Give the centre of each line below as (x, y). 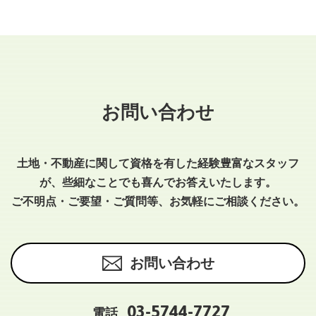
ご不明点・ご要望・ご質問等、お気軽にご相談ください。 (158, 202)
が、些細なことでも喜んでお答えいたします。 (158, 183)
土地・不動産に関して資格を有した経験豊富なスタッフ (158, 164)
